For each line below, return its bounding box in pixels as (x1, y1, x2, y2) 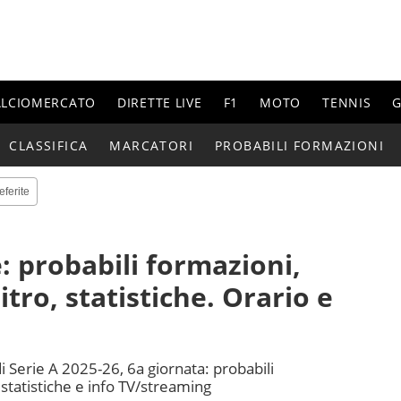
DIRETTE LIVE (117, 93, 202, 111)
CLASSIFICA (9, 136, 89, 154)
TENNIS (322, 93, 371, 111)
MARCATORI (109, 136, 193, 154)
